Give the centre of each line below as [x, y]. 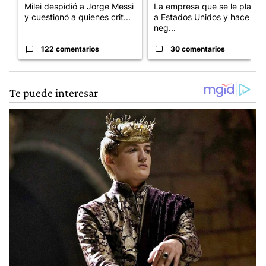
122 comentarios [70, 49]
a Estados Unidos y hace [202, 17]
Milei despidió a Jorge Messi [79, 7]
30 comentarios [198, 49]
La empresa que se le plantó [209, 7]
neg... [165, 28]
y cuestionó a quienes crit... [77, 17]
